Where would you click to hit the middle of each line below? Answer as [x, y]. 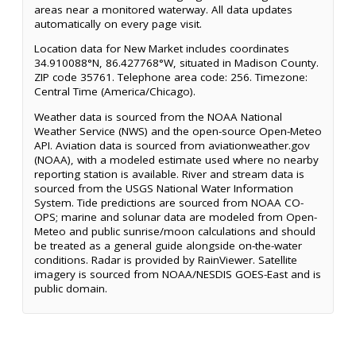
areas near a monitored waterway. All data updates [163, 9]
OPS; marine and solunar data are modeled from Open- [176, 217]
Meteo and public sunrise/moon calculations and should [175, 231]
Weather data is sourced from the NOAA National [158, 116]
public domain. [71, 288]
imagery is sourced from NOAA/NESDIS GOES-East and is [178, 274]
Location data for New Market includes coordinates [162, 49]
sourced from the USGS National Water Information [164, 188]
